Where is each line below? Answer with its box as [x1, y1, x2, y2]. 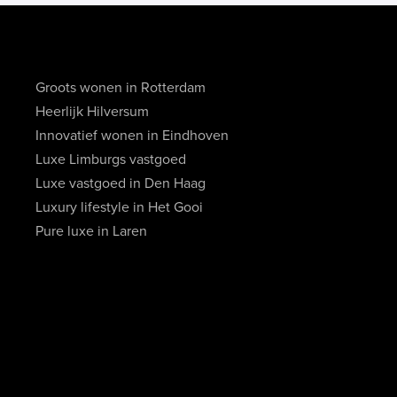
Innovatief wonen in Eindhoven [35, 127, 229, 144]
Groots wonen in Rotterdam [35, 79, 206, 97]
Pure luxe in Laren [35, 222, 147, 240]
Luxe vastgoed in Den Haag [35, 175, 206, 192]
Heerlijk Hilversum [35, 103, 149, 121]
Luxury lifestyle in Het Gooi [35, 198, 203, 216]
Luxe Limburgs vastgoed [35, 151, 186, 168]
